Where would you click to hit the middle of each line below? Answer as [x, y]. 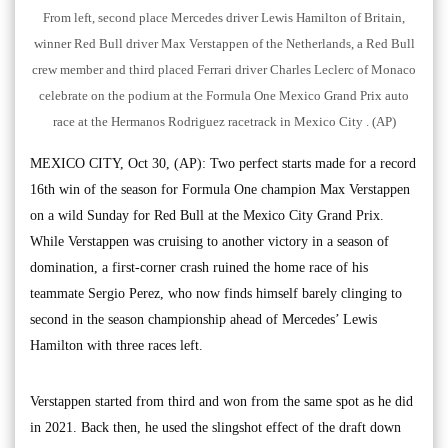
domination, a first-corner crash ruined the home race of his [199, 268]
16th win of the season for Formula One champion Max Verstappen [220, 190]
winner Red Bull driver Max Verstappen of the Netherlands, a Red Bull [224, 44]
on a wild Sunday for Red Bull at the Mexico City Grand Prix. [207, 216]
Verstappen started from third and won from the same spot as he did [221, 402]
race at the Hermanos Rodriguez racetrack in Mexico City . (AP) [224, 122]
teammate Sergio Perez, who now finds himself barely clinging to [216, 294]
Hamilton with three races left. [116, 346]
